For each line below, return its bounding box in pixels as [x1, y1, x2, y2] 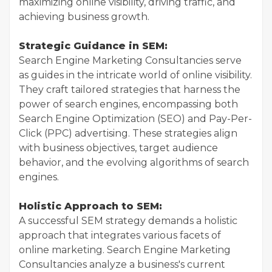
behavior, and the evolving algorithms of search [19, 157, 249, 168]
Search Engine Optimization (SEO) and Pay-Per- [19, 113, 252, 124]
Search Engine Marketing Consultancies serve [19, 55, 242, 66]
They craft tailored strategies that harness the [19, 84, 240, 95]
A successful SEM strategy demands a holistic [19, 215, 237, 226]
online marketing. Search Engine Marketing [19, 244, 231, 256]
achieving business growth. [19, 11, 149, 22]
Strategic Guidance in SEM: [19, 40, 168, 52]
